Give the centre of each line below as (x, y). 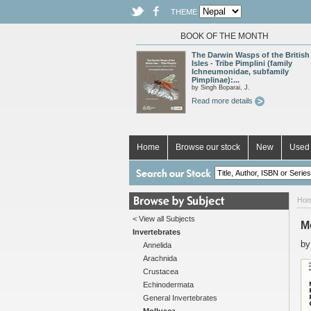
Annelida (157, 245)
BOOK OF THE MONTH (225, 36)
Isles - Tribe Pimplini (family (242, 63)
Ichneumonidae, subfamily (240, 72)
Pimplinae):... (216, 80)
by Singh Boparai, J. (221, 87)
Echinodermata (168, 285)
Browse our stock (208, 147)
